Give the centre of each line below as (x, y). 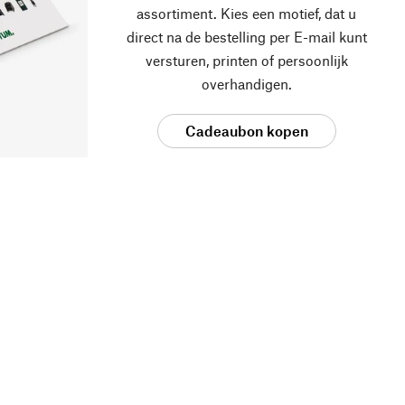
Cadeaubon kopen (246, 131)
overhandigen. (246, 84)
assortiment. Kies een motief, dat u (246, 14)
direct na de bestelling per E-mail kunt (246, 37)
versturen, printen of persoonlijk (246, 61)
